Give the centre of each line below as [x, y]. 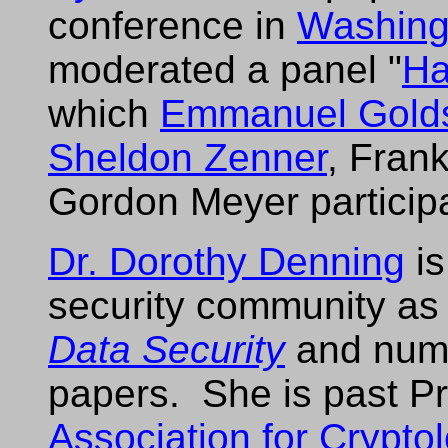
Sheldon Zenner [187, 157]
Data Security [166, 349]
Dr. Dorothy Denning [226, 261]
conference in [172, 25]
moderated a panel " [225, 69]
